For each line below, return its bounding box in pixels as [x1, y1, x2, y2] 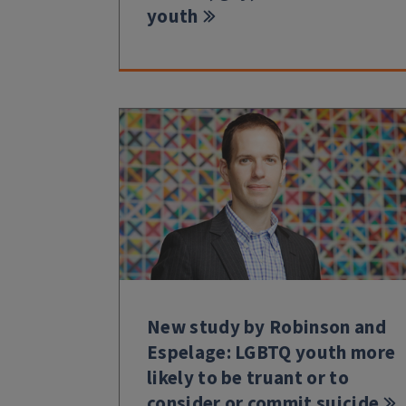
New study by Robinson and [147, 313, 386, 341]
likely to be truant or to [147, 363, 349, 391]
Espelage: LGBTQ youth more [147, 338, 396, 366]
